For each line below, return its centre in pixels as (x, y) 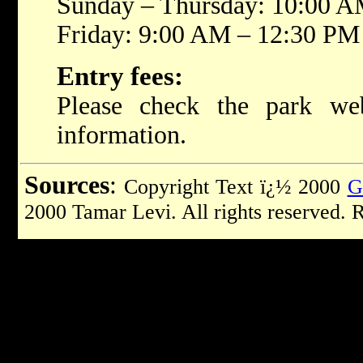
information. (122, 135)
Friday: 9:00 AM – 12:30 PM (208, 34)
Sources (67, 185)
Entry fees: (120, 76)
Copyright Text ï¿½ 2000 (232, 186)
